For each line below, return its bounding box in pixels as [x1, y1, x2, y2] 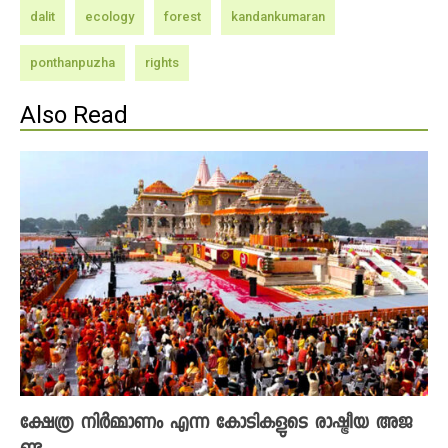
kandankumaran [231, 9, 325, 25]
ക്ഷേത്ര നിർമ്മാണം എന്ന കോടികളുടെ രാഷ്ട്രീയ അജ [20, 410, 413, 437]
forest [164, 9, 201, 25]
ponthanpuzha [30, 55, 115, 71]
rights [145, 55, 179, 71]
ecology [85, 9, 134, 25]
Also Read [20, 101, 128, 130]
